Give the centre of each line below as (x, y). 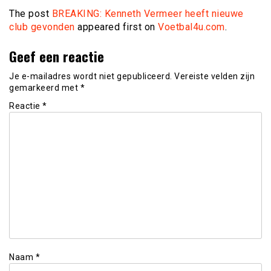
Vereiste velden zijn (214, 76)
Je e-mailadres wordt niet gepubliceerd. (91, 76)
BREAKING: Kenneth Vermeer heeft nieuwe (148, 13)
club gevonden (42, 27)
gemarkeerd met (45, 87)
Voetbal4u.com (191, 27)
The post (31, 13)
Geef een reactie (57, 56)
